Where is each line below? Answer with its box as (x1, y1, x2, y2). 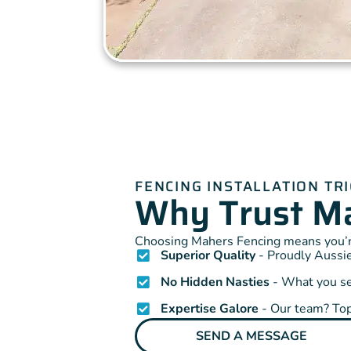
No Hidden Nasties (160, 273, 270, 291)
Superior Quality (160, 247, 255, 265)
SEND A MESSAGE (196, 327, 308, 346)
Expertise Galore (160, 300, 259, 318)
